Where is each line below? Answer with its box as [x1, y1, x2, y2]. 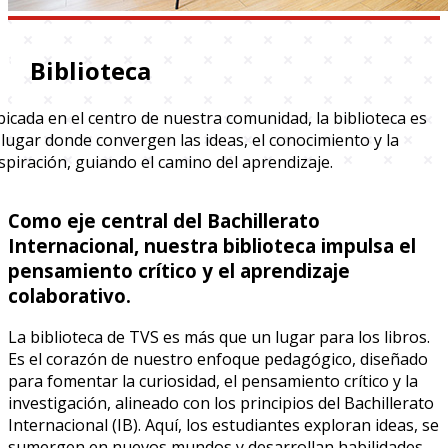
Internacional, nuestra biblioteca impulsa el [8, 232, 416, 258]
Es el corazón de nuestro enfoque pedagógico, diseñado [8, 348, 428, 371]
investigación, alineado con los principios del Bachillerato [8, 392, 434, 415]
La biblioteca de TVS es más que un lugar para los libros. [8, 326, 430, 349]
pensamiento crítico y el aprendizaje [8, 257, 350, 283]
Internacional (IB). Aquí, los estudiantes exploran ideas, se [8, 414, 439, 437]
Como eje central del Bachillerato [8, 207, 320, 233]
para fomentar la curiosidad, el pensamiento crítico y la [8, 370, 418, 393]
